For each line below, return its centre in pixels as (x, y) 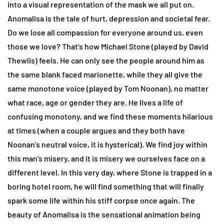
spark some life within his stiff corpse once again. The (101, 200)
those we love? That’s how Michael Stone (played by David (108, 46)
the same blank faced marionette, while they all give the (105, 74)
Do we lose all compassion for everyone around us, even (105, 32)
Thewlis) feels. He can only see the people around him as (106, 60)
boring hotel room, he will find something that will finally (106, 186)
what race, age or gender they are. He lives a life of (95, 102)
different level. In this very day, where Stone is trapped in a (110, 172)
